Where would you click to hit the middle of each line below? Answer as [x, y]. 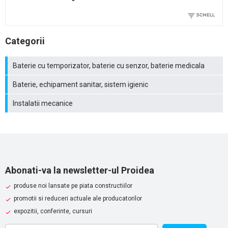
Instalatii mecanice [43, 104]
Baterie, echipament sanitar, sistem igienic [80, 85]
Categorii [25, 41]
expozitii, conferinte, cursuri [53, 211]
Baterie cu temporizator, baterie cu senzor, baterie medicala [109, 66]
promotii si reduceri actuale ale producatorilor [78, 199]
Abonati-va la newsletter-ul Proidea [80, 170]
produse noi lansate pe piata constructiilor [73, 186]
